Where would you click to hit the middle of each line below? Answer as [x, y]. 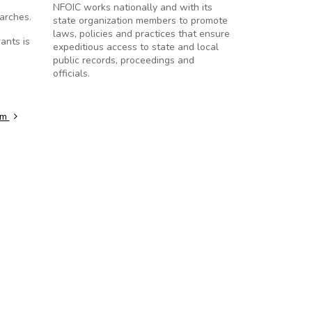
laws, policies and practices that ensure [141, 34]
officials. [71, 73]
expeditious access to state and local [136, 47]
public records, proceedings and [124, 60]
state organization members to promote [140, 21]
